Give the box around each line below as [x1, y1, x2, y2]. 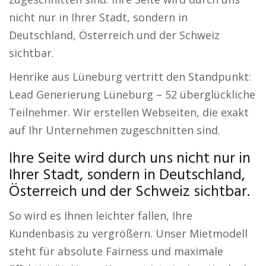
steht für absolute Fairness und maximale [9, 244, 223, 258]
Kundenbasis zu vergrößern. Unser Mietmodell [9, 226, 248, 240]
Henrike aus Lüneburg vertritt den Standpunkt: [9, 69, 251, 84]
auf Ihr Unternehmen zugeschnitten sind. [9, 123, 220, 137]
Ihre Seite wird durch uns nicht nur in [9, 147, 251, 171]
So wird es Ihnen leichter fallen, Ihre [9, 208, 192, 223]
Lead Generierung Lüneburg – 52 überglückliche [9, 87, 255, 102]
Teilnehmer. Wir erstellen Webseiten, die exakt [9, 105, 249, 119]
